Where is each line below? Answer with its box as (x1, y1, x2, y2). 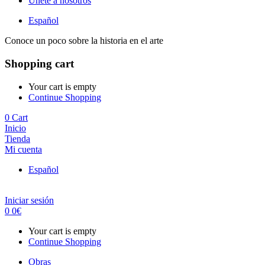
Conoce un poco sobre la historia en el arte (5, 35, 163, 46)
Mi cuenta (5, 144, 42, 154)
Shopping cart (5, 57, 74, 70)
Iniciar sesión (5, 195, 54, 205)
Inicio (5, 122, 26, 133)
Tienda (5, 133, 30, 144)
